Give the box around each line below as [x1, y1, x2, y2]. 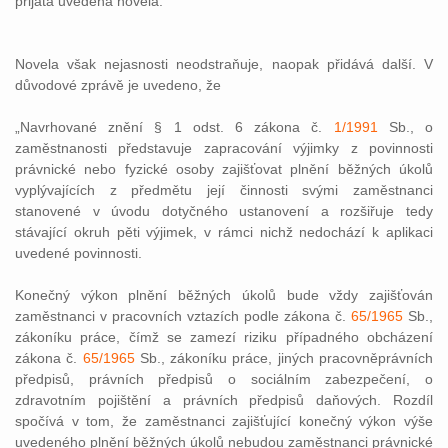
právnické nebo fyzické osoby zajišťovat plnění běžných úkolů [15, 161, 433, 177]
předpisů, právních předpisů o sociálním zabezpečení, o [15, 371, 433, 387]
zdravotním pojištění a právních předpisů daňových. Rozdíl [15, 392, 433, 408]
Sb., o [377, 119, 434, 135]
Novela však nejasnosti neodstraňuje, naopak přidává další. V [15, 56, 433, 72]
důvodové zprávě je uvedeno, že [15, 77, 221, 93]
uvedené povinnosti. [15, 245, 142, 261]
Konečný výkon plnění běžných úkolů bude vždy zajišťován [15, 287, 433, 303]
